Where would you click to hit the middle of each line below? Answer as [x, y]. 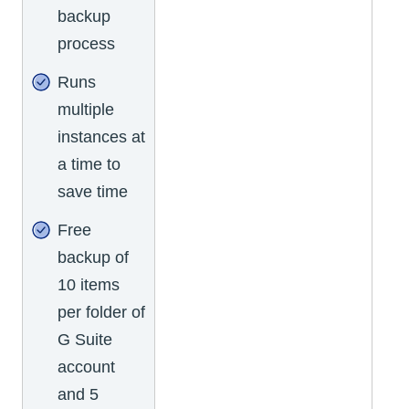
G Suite [85, 340]
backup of [93, 258]
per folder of [101, 313]
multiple [86, 110]
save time [93, 192]
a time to [89, 165]
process [86, 44]
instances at [101, 137]
